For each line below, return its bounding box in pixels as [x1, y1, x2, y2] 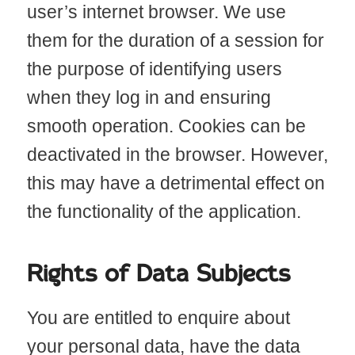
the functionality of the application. [26, 201, 301, 223]
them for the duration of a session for [26, 30, 324, 52]
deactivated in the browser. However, [26, 144, 328, 166]
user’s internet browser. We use [26, 2, 286, 23]
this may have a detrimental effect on [26, 173, 325, 194]
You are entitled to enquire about [26, 307, 290, 328]
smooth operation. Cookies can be [26, 116, 306, 137]
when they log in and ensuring [26, 87, 271, 109]
